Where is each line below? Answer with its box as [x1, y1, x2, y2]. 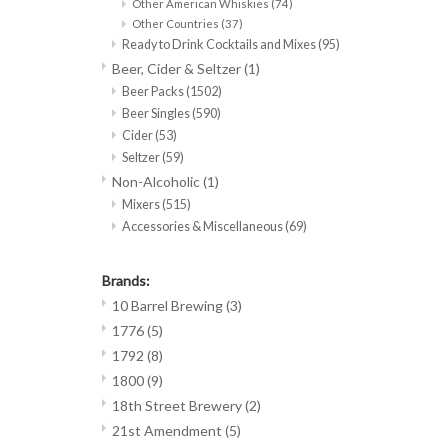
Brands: [102, 272, 150, 290]
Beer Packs [122, 84, 186, 100]
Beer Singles [122, 106, 192, 122]
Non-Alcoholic [112, 173, 203, 191]
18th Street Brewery [112, 397, 245, 415]
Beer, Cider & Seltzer [112, 60, 244, 78]
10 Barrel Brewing [112, 297, 226, 315]
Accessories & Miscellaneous [122, 219, 285, 235]
